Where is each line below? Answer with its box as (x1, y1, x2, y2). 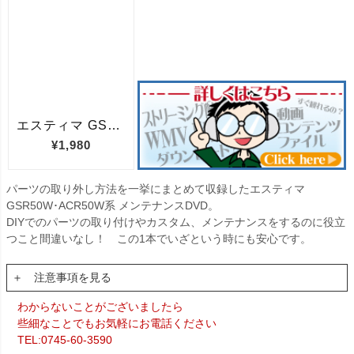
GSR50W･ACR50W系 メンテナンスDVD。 (6, 199, 219, 213)
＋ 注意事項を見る (12, 271, 111, 284)
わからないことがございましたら (17, 300, 183, 314)
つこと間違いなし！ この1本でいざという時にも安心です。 (6, 232, 311, 246)
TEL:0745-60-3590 (17, 333, 112, 347)
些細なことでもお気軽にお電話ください (17, 317, 217, 330)
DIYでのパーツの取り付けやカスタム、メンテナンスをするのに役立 (6, 216, 345, 229)
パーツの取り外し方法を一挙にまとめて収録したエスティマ (6, 183, 305, 196)
